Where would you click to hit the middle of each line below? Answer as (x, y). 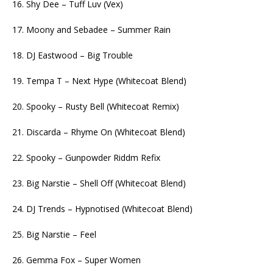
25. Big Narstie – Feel (54, 234)
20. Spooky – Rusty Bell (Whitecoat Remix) (96, 106)
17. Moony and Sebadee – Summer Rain (91, 29)
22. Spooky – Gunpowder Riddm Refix (86, 157)
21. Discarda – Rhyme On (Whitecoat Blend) (99, 132)
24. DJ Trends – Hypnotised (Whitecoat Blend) (102, 208)
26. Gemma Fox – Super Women (76, 260)
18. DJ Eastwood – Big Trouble (73, 55)
